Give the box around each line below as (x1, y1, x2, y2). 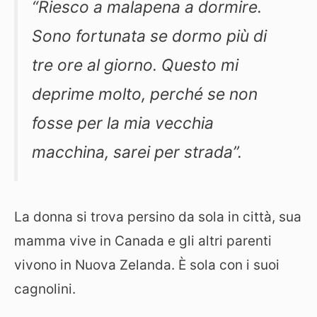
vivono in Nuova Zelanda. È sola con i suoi (14, 257, 279, 274)
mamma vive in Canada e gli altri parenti (14, 233, 272, 250)
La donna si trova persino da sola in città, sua (14, 209, 301, 226)
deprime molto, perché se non (32, 84, 258, 105)
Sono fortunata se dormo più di (32, 26, 267, 47)
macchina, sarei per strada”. (32, 142, 242, 163)
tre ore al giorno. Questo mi (32, 55, 238, 76)
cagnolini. (14, 281, 76, 298)
